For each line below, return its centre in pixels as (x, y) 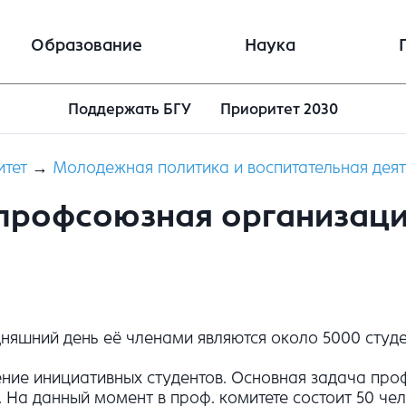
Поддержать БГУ (129, 110)
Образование (86, 45)
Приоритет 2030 (280, 110)
